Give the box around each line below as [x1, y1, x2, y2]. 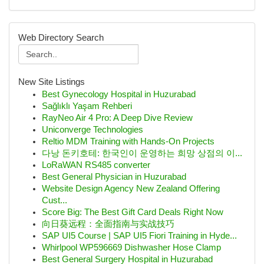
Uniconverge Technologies [42, 125, 143, 134]
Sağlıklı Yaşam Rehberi [42, 101, 132, 111]
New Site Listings [18, 77, 85, 87]
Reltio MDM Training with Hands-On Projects [42, 137, 214, 146]
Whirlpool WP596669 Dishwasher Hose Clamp [42, 243, 221, 252]
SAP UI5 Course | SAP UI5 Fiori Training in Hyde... [42, 231, 237, 240]
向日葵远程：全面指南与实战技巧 [42, 219, 174, 229]
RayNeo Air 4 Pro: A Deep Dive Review [42, 113, 193, 123]
